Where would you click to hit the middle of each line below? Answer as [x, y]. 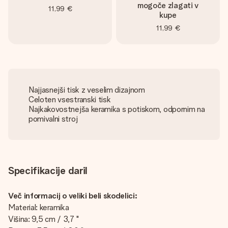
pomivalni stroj [53, 119]
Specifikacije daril [48, 170]
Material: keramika [39, 207]
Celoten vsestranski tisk [70, 99]
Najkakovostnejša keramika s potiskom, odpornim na [117, 109]
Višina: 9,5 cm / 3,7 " [44, 219]
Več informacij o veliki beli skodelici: [73, 196]
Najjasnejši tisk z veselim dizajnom [87, 90]
